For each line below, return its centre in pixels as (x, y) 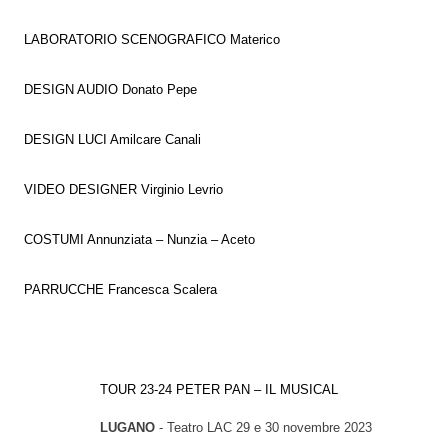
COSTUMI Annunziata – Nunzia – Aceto (139, 239)
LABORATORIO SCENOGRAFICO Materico (152, 39)
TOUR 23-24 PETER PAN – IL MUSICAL (181, 389)
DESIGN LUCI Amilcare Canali (112, 139)
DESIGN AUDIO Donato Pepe (110, 89)
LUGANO (127, 427)
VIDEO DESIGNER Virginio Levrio (123, 189)
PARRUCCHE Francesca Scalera (120, 289)
